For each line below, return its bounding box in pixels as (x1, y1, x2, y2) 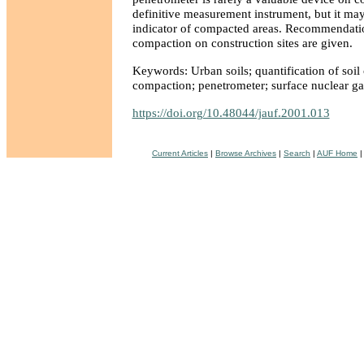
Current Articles (152, 149, 208, 158)
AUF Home (317, 149, 357, 158)
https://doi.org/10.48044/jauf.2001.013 (132, 106, 330, 119)
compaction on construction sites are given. (132, 36, 353, 50)
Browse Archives (215, 149, 276, 158)
